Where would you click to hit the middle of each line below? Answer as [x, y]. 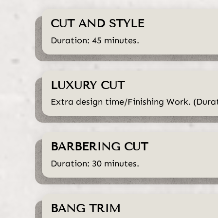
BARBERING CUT [100, 147]
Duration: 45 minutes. [95, 40]
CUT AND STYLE [98, 24]
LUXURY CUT [88, 85]
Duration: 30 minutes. [95, 163]
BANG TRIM [86, 208]
